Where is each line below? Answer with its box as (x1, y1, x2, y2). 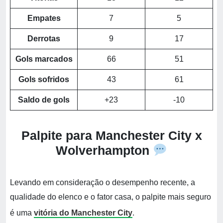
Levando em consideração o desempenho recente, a (10, 178, 195, 187)
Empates (27, 14, 61, 22)
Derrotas (27, 34, 60, 43)
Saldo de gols (18, 96, 70, 104)
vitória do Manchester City (34, 209, 132, 217)
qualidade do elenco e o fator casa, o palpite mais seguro (10, 193, 211, 201)
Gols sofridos (18, 75, 69, 84)
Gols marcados (15, 55, 73, 63)
